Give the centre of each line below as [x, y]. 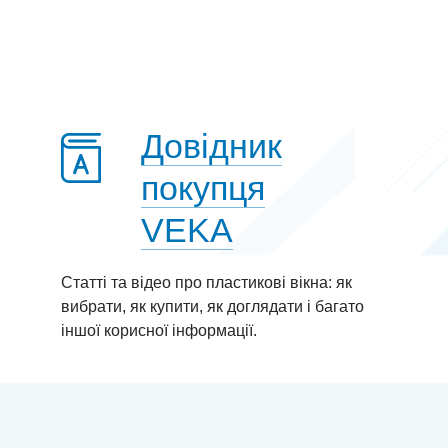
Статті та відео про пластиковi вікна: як [206, 282]
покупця [203, 188]
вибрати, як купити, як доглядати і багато [212, 306]
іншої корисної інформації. [159, 330]
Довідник [211, 146]
